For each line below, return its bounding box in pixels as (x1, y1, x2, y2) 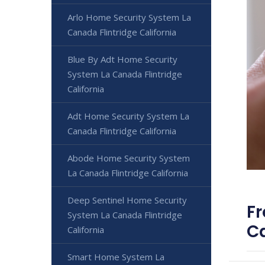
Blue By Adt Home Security (67, 53, 177, 66)
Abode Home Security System (67, 152, 190, 164)
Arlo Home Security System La (67, 11, 191, 24)
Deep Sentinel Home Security (67, 194, 187, 206)
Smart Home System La (67, 251, 164, 263)
